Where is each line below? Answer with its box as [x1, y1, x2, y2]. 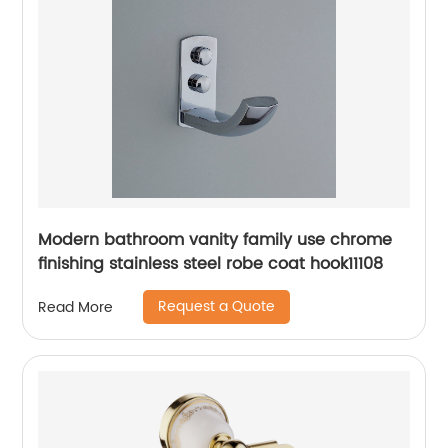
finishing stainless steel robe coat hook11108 [38, 251, 384, 277]
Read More [38, 295, 114, 319]
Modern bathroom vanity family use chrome [38, 227, 393, 253]
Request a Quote [158, 295, 276, 318]
